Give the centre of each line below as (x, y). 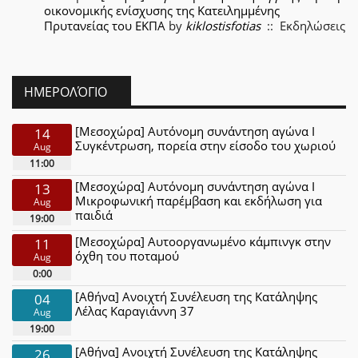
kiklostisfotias (223, 26)
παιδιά (94, 215)
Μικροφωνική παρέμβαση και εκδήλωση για (199, 200)
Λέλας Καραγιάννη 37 (135, 310)
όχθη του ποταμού (127, 255)
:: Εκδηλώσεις (303, 26)
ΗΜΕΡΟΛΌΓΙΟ (66, 91)
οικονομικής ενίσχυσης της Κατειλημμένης (162, 10)
